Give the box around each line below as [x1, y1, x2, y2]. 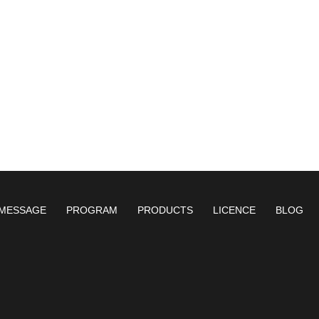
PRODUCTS [137, 204, 193, 216]
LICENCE [213, 204, 256, 216]
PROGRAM [66, 204, 117, 216]
